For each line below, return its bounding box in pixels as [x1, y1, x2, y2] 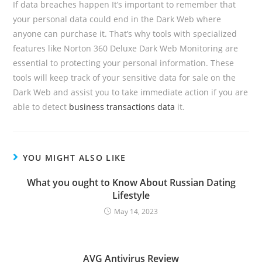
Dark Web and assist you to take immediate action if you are [13, 87, 249, 98]
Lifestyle [112, 189, 150, 202]
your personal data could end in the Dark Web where [13, 13, 222, 25]
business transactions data [69, 101, 175, 112]
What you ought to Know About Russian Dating [26, 176, 236, 189]
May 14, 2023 [114, 206, 158, 216]
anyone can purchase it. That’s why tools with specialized [13, 28, 237, 39]
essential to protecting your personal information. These [13, 57, 235, 68]
